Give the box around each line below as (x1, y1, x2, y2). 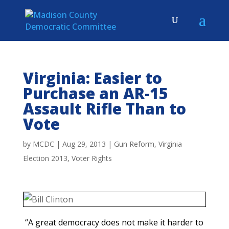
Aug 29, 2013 (62, 139, 106, 149)
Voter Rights (71, 153, 112, 163)
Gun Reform (113, 139, 154, 149)
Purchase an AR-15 (22, 83, 168, 104)
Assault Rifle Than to (22, 98, 186, 119)
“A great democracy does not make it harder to (25, 217, 204, 228)
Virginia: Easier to (22, 67, 162, 88)
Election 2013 (22, 153, 67, 163)
